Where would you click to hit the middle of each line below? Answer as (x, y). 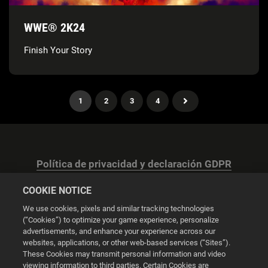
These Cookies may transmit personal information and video (124, 254)
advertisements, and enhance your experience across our (119, 231)
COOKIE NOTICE (57, 191)
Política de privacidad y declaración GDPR (134, 164)
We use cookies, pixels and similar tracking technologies (119, 208)
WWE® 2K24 (54, 27)
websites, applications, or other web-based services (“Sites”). (127, 243)
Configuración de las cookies (134, 242)
